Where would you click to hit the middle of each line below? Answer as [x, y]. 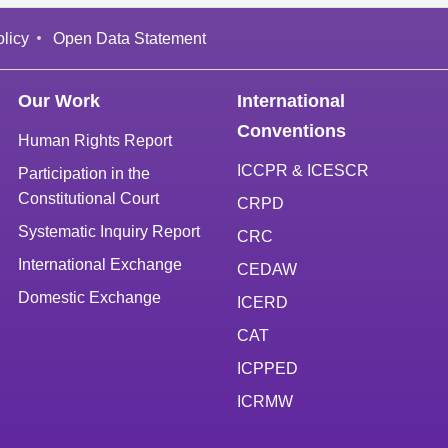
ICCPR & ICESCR [302, 169]
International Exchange [100, 263]
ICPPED [267, 367]
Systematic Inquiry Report [109, 230]
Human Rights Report [95, 139]
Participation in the [84, 172]
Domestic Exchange [90, 296]
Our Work [59, 100]
